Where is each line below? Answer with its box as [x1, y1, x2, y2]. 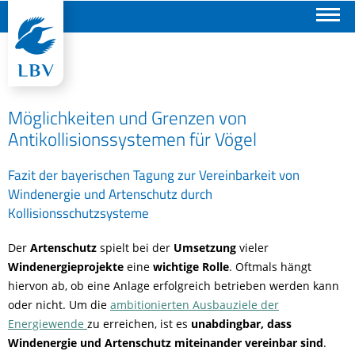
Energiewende [8, 316, 87, 331]
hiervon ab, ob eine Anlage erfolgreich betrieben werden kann [8, 278, 339, 293]
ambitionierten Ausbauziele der [110, 297, 279, 312]
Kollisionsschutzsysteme [8, 202, 149, 223]
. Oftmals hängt [229, 259, 311, 274]
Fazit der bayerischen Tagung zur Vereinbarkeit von [8, 164, 300, 185]
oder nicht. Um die [8, 297, 110, 312]
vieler [239, 240, 269, 255]
